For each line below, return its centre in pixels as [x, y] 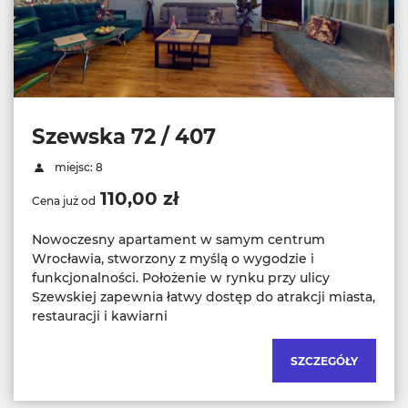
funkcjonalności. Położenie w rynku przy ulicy [181, 278]
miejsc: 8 [77, 168]
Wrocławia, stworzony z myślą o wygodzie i [173, 259]
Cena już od [64, 201]
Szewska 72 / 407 [124, 137]
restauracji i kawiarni [100, 316]
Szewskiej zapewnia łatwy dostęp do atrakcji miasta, [204, 297]
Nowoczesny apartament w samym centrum [178, 240]
